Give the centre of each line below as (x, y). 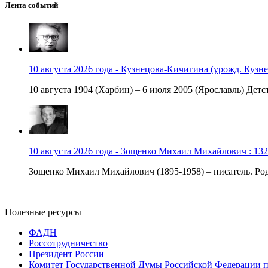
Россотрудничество (68, 243)
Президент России (66, 254)
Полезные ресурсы (43, 212)
